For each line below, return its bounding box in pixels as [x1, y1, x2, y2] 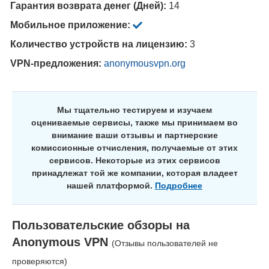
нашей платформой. [67, 180, 155, 190]
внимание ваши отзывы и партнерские [51, 130, 218, 140]
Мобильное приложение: [10, 19, 133, 30]
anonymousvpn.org [104, 58, 186, 68]
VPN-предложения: [10, 58, 104, 68]
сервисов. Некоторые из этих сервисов [49, 155, 220, 165]
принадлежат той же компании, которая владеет [31, 168, 238, 178]
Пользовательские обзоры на [12, 218, 190, 232]
